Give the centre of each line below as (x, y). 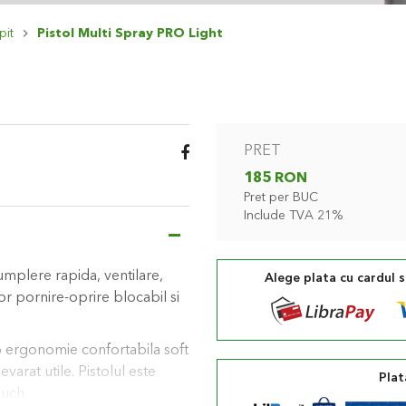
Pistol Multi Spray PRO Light (130, 34)
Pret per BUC (281, 198)
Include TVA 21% (293, 216)
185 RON (275, 179)
